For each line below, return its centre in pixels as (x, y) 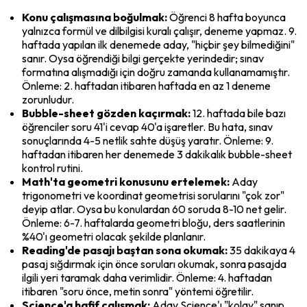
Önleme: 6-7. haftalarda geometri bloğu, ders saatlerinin (153, 222)
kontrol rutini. (52, 168)
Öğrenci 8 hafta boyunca (226, 17)
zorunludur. (48, 99)
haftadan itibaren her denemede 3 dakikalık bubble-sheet (157, 154)
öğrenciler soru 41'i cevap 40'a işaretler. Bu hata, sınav (147, 126)
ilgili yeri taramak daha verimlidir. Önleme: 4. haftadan (147, 277)
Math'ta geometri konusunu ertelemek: (126, 181)
